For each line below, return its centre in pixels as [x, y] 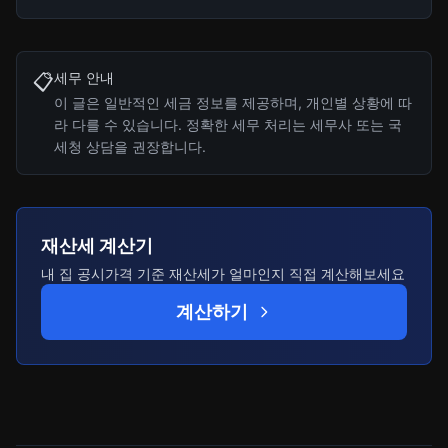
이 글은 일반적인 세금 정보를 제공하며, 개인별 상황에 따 [233, 103]
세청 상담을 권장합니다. [130, 147]
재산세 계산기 [97, 246]
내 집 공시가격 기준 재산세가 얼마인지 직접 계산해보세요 [223, 274]
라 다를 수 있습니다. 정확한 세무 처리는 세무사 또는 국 [228, 125]
